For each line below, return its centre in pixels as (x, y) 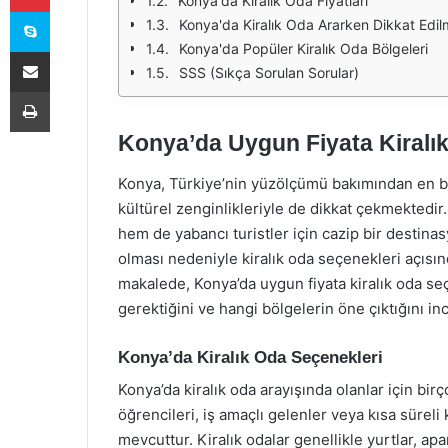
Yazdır (68, 91)
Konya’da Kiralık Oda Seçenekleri (250, 357)
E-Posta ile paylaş (68, 51)
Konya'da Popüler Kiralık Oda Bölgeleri (303, 48)
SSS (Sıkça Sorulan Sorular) (269, 72)
